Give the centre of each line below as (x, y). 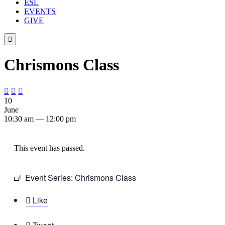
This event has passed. (49, 148)
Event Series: (50, 177)
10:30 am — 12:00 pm (40, 119)
